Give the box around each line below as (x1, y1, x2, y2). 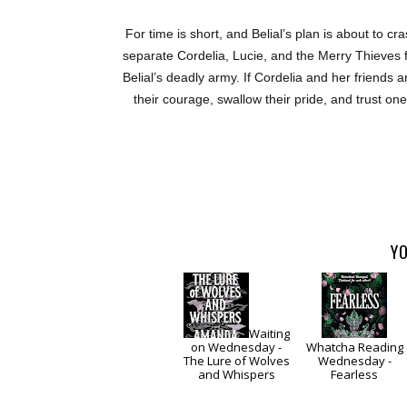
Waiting (248, 325, 290, 342)
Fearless (331, 366, 379, 383)
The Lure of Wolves (183, 352, 290, 370)
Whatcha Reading (305, 339, 403, 356)
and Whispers (197, 366, 275, 383)
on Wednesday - (191, 339, 283, 356)
